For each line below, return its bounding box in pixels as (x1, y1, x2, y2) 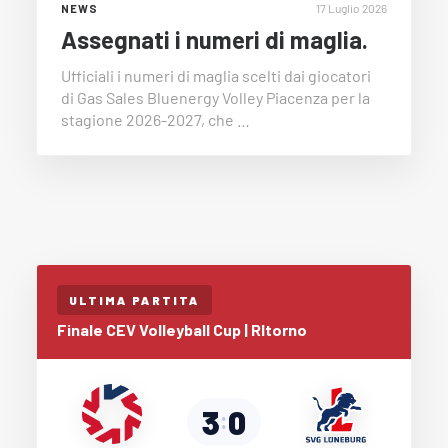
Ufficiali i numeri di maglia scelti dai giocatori (61, 66, 371, 86)
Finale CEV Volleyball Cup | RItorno (57, 320, 307, 339)
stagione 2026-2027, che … (61, 110, 250, 130)
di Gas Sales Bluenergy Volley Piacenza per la (61, 88, 370, 108)
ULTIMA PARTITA (69, 293, 200, 307)
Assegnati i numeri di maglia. (61, 25, 368, 55)
